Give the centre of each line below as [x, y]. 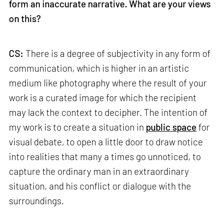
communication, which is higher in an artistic [99, 68]
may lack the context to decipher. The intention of [109, 112]
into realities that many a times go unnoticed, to [105, 157]
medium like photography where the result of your [108, 83]
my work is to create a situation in [78, 127]
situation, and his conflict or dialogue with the [100, 186]
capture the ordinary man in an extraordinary [99, 171]
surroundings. [37, 201]
